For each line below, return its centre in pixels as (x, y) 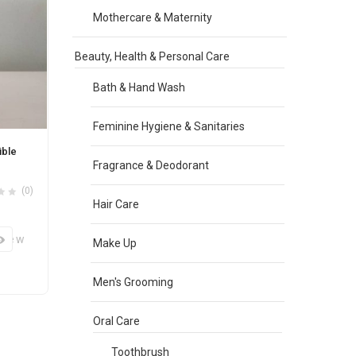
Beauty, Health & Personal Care (152, 56)
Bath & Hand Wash (139, 87)
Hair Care (116, 204)
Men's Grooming (133, 282)
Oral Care (116, 321)
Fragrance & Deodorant (151, 165)
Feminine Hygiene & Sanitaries (169, 126)
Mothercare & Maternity (153, 17)
